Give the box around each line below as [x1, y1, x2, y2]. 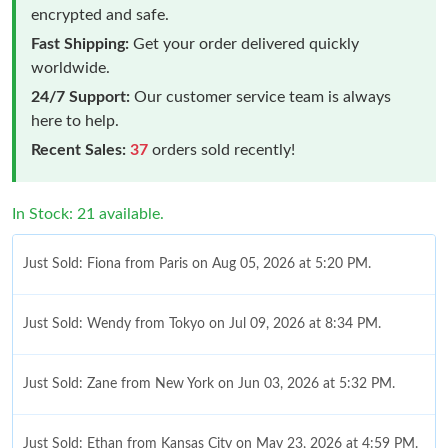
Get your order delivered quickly [129, 35, 359, 52]
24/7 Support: [31, 88, 130, 105]
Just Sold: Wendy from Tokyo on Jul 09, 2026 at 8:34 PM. [23, 316, 381, 331]
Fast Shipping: [31, 35, 129, 52]
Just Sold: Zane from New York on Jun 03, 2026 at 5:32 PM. [23, 376, 395, 391]
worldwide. [31, 59, 110, 76]
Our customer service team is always [130, 88, 391, 105]
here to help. [31, 112, 119, 129]
